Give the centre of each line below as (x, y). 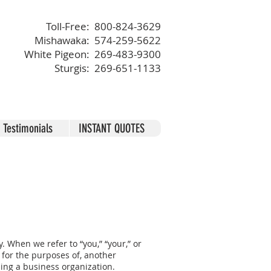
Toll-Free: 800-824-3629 (103, 26)
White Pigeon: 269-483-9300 (93, 54)
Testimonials (28, 128)
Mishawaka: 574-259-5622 (98, 40)
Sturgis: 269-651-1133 (108, 68)
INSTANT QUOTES (112, 128)
